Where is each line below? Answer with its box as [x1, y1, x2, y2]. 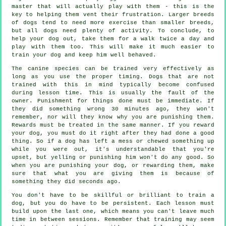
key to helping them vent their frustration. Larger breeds [12, 11, 214, 18]
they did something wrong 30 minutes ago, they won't [12, 105, 214, 112]
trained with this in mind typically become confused [12, 81, 214, 88]
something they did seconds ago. [12, 178, 121, 185]
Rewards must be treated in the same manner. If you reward [12, 122, 214, 128]
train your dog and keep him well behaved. [12, 51, 156, 58]
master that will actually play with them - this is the [12, 3, 214, 10]
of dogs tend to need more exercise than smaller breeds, [12, 19, 214, 26]
